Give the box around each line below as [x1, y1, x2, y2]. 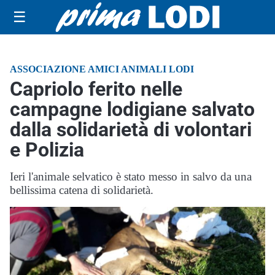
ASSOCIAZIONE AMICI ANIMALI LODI [10, 64, 194, 74]
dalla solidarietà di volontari [10, 118, 252, 141]
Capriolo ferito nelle [10, 77, 182, 101]
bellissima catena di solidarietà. [10, 184, 153, 196]
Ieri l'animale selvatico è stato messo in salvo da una [10, 170, 252, 183]
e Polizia [10, 138, 84, 161]
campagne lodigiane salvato [10, 98, 255, 121]
